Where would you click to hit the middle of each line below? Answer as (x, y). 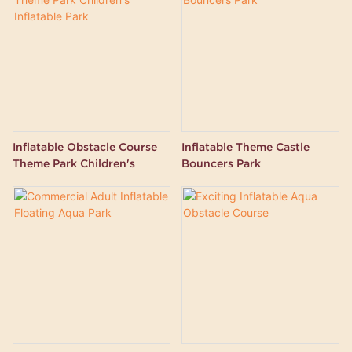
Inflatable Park (52, 180)
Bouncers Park (221, 163)
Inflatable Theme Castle (245, 147)
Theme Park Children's (46, 163)
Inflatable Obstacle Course (85, 147)
